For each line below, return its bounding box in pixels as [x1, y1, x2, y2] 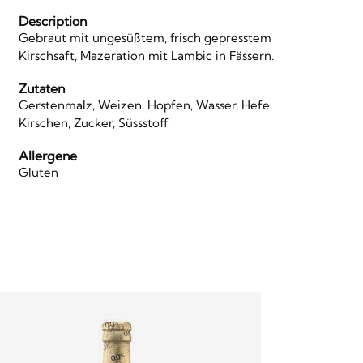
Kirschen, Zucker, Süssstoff [18, 115, 169, 131]
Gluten [18, 164, 58, 181]
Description [18, 12, 87, 29]
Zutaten [18, 80, 65, 97]
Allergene [18, 147, 77, 164]
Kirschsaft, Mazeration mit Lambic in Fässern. [18, 47, 274, 63]
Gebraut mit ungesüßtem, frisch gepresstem [18, 29, 271, 45]
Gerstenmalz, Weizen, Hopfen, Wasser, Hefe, [18, 97, 272, 113]
